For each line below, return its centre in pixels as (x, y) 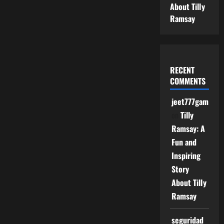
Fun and (184, 142)
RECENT (182, 70)
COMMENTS (187, 81)
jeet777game (192, 101)
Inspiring (186, 155)
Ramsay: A (188, 128)
